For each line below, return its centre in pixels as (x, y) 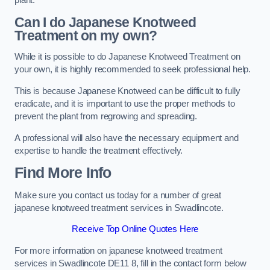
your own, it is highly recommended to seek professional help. (134, 70)
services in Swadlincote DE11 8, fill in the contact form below (130, 263)
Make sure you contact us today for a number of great (118, 195)
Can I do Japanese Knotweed (105, 22)
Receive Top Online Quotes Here (135, 229)
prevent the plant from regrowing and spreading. (107, 116)
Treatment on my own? (86, 35)
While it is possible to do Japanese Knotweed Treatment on (127, 57)
